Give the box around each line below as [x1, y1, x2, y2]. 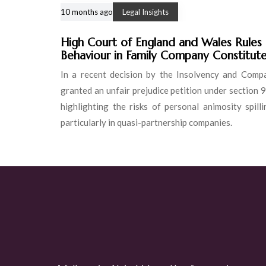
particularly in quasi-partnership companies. [61, 116, 232, 128]
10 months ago [61, 7, 113, 17]
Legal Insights [122, 7, 169, 17]
